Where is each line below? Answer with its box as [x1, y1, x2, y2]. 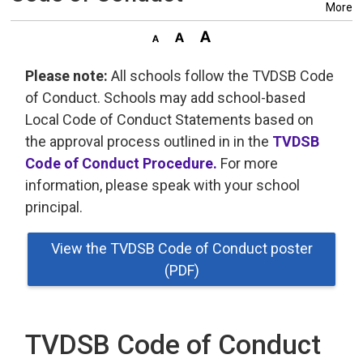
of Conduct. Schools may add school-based [25, 88, 306, 106]
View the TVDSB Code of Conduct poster [50, 239, 313, 257]
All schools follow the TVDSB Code [108, 66, 335, 84]
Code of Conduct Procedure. [25, 154, 218, 172]
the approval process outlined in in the [25, 132, 273, 150]
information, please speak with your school [25, 176, 301, 194]
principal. [25, 198, 87, 216]
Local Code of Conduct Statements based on [25, 110, 314, 128]
